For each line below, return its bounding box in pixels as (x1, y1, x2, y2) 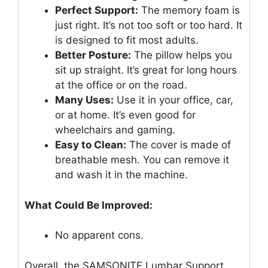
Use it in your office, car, (114, 94, 233, 106)
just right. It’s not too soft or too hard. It (55, 19, 242, 32)
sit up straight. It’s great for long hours (55, 64, 237, 77)
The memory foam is (138, 4, 240, 17)
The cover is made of (126, 139, 231, 151)
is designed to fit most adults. (55, 34, 199, 47)
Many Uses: (55, 94, 114, 106)
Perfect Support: (55, 4, 138, 17)
